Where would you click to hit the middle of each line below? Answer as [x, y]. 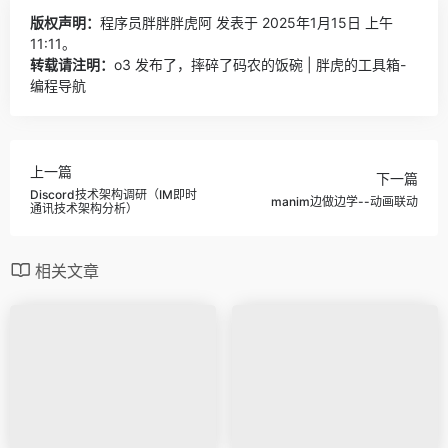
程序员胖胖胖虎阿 [156, 22]
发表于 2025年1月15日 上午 [302, 22]
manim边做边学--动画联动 [344, 202]
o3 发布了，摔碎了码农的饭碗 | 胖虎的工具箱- [260, 64]
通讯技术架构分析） [84, 209]
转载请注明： [72, 64]
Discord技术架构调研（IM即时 [113, 195]
